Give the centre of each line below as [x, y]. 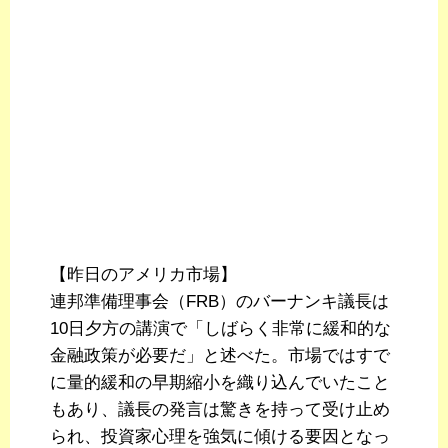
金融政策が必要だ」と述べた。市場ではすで [220, 356]
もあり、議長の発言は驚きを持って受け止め [220, 410]
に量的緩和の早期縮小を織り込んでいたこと [220, 383]
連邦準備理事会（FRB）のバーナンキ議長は [219, 302]
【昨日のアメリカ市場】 [143, 275]
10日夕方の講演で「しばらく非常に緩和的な [220, 329]
